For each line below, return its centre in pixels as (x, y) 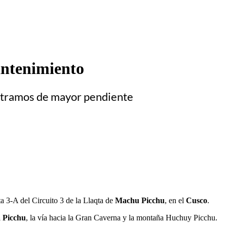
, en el (175, 200)
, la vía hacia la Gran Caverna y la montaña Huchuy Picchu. (122, 217)
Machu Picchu (140, 200)
